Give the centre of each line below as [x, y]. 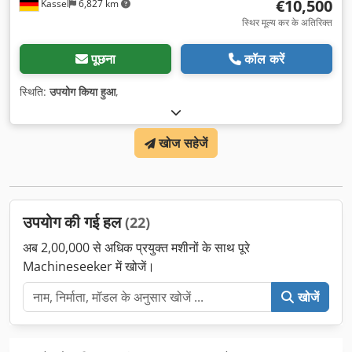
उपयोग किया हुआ [82, 92]
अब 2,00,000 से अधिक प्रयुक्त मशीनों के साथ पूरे [136, 248]
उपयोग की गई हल [74, 222]
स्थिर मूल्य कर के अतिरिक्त [287, 23]
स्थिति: [35, 92]
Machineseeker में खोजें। [89, 267]
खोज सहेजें [183, 143]
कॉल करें [264, 59]
